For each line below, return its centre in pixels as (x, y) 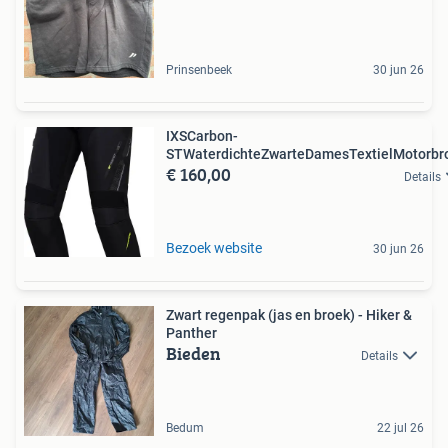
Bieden (193, 353)
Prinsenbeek (199, 69)
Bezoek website (214, 247)
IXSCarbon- (202, 135)
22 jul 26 (400, 427)
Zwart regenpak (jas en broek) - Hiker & (289, 314)
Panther (191, 332)
